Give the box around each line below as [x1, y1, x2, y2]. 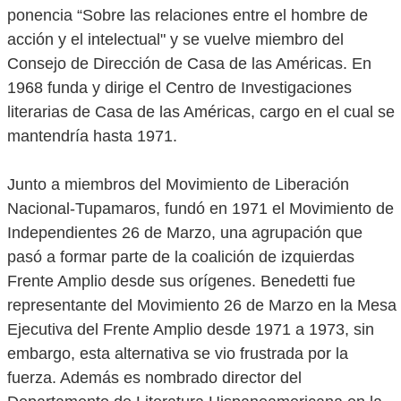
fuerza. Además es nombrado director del [7, 369, 302, 387]
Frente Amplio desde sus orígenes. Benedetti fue [7, 272, 355, 290]
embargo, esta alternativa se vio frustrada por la [7, 345, 348, 363]
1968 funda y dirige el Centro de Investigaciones [7, 79, 352, 97]
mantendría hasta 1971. [7, 127, 177, 145]
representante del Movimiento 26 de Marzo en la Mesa [7, 296, 397, 314]
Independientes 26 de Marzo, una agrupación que [7, 224, 363, 242]
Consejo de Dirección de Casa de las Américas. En [7, 55, 371, 73]
